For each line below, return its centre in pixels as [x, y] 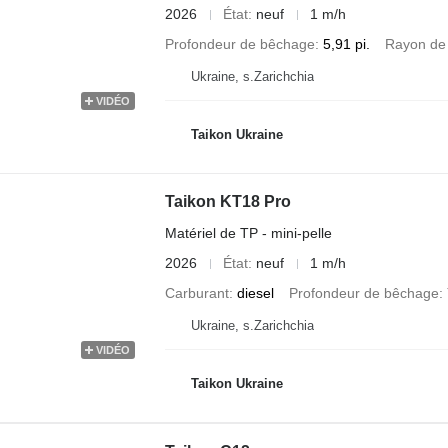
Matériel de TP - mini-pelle [248, 233]
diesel [255, 293]
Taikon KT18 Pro [227, 201]
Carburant [196, 293]
